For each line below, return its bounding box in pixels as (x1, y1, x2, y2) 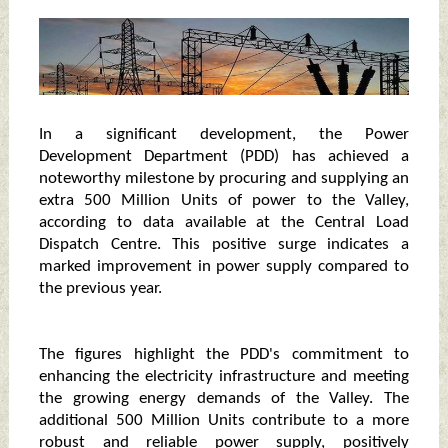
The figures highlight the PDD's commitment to (38, 346, 410, 364)
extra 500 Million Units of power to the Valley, (38, 192, 410, 210)
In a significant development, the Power (38, 126, 410, 144)
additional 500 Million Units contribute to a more (38, 412, 410, 430)
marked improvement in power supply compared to (38, 258, 410, 276)
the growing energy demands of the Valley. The (38, 390, 410, 408)
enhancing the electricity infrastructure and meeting (38, 368, 410, 386)
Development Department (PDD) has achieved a (38, 148, 410, 166)
